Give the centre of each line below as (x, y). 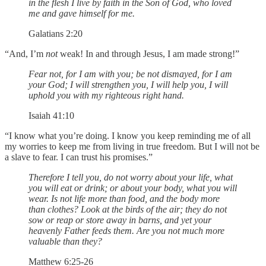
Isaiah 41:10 (51, 115)
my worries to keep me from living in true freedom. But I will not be (132, 146)
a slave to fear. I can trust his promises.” (79, 157)
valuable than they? (65, 241)
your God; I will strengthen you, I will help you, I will (128, 84)
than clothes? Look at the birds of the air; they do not (128, 209)
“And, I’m (25, 53)
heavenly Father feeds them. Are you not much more (126, 230)
